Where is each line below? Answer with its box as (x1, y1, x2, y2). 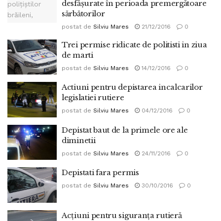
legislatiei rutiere (62, 93, 124, 102)
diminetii (62, 135, 96, 145)
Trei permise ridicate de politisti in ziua (62, 39, 207, 49)
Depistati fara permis (62, 168, 139, 177)
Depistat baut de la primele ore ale (62, 125, 188, 135)
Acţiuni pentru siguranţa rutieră (62, 210, 182, 220)
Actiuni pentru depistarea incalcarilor (62, 82, 203, 92)
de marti (62, 50, 93, 60)
